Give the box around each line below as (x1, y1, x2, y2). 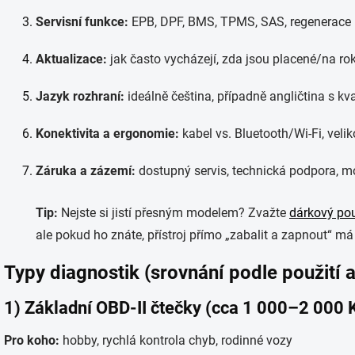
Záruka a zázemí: (36, 163, 136, 178)
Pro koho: (4, 333, 59, 348)
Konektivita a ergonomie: (36, 126, 179, 141)
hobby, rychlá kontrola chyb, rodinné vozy (59, 333, 292, 348)
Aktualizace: (36, 52, 107, 67)
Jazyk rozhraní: (36, 89, 124, 104)
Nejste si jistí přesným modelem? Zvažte (58, 205, 289, 220)
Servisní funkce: (36, 14, 128, 29)
